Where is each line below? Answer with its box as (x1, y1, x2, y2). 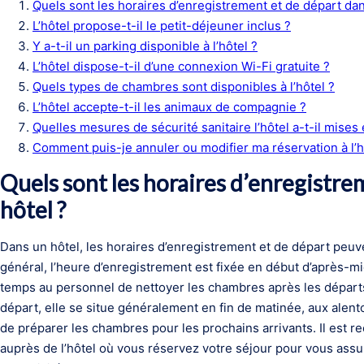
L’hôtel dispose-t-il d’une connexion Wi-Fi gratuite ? (32, 58, 330, 74)
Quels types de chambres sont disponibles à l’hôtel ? (32, 79, 335, 94)
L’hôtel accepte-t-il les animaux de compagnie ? (32, 99, 306, 115)
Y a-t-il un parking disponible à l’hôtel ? (32, 38, 258, 54)
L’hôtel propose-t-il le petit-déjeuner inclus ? (32, 18, 291, 33)
